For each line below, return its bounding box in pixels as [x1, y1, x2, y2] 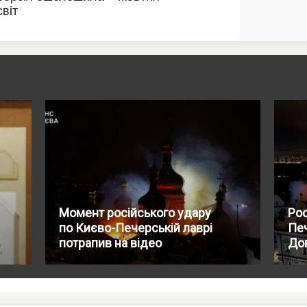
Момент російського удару [59, 205, 211, 220]
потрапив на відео [59, 235, 162, 250]
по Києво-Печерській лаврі [59, 220, 212, 235]
